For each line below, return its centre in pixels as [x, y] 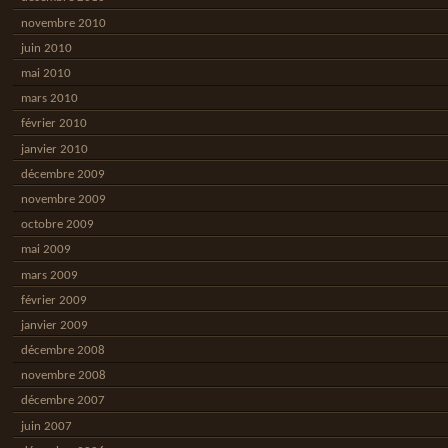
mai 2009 [45, 250]
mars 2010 [49, 99]
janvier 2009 [54, 325]
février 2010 [53, 124]
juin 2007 [46, 426]
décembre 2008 [62, 351]
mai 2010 [45, 74]
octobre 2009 [57, 225]
